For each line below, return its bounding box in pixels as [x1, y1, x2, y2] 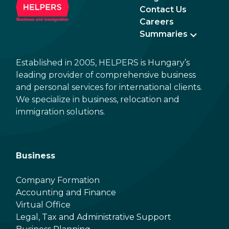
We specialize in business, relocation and [16, 95, 179, 104]
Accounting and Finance [16, 188, 116, 197]
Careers [140, 17, 174, 27]
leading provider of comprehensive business [16, 70, 196, 80]
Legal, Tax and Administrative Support [16, 212, 171, 222]
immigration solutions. [16, 107, 105, 117]
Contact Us [140, 5, 187, 14]
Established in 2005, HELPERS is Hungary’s [16, 58, 190, 67]
